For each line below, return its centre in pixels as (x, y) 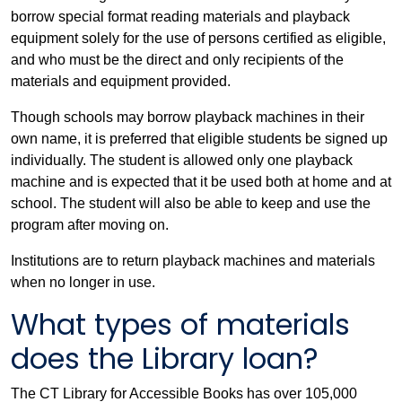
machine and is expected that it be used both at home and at (201, 182)
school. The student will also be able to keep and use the (191, 203)
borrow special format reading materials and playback (180, 17)
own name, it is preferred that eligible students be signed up (199, 139)
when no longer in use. (83, 282)
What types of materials (180, 324)
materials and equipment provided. (121, 81)
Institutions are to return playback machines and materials (193, 261)
